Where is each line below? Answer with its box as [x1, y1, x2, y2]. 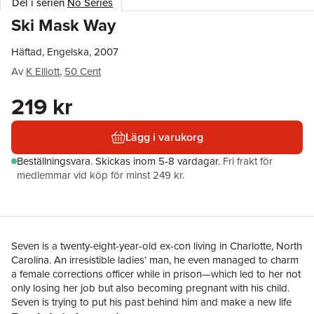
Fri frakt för [223, 153, 273, 169]
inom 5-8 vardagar [133, 153, 218, 169]
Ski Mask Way [11, 13, 116, 38]
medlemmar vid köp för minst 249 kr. [17, 168, 184, 183]
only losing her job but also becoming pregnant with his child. [11, 280, 289, 296]
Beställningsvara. [17, 153, 95, 169]
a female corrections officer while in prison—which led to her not [11, 266, 301, 282]
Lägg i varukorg [125, 129, 203, 145]
